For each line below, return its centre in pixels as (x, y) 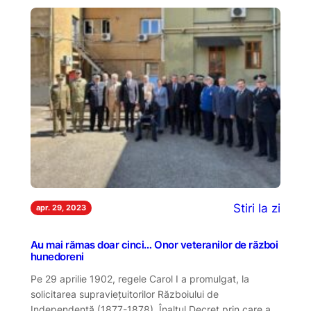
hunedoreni (57, 257)
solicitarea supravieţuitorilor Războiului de (124, 294)
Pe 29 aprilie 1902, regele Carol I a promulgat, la (140, 279)
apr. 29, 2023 (61, 208)
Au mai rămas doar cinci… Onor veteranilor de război (154, 245)
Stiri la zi (257, 208)
